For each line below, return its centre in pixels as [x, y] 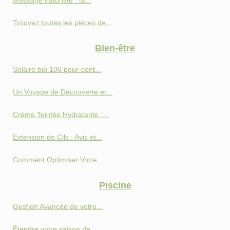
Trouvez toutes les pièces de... [62, 23]
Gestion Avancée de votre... [58, 207]
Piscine [115, 186]
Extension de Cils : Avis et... [57, 137]
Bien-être [115, 49]
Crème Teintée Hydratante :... [61, 115]
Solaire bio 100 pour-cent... [57, 70]
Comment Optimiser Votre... [58, 160]
